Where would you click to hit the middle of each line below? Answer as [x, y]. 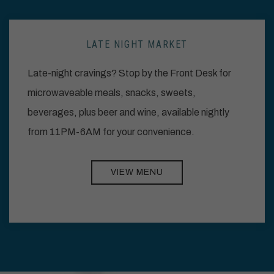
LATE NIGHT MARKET [137, 45]
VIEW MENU [137, 172]
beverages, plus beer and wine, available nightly [128, 113]
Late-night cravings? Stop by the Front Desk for [129, 73]
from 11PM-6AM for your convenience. [111, 132]
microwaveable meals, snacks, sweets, [112, 93]
